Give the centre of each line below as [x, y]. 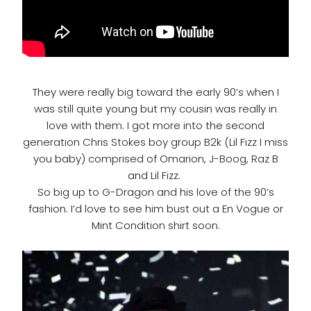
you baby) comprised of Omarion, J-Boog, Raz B [155, 159]
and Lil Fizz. [155, 176]
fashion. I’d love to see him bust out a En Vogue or [155, 209]
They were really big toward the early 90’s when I [155, 92]
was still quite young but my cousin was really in [155, 109]
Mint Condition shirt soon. [155, 226]
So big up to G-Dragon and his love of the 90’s [155, 192]
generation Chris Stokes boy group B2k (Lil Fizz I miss [155, 142]
